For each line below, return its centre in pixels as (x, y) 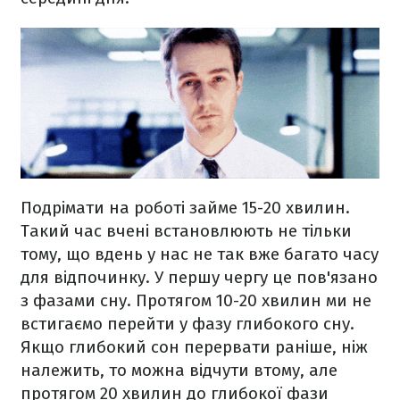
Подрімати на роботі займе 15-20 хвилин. (185, 207)
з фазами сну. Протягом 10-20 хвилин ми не (196, 300)
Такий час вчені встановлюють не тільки (186, 230)
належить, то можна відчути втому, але (179, 370)
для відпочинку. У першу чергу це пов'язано (199, 277)
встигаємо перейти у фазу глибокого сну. (187, 323)
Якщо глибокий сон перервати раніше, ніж (194, 346)
